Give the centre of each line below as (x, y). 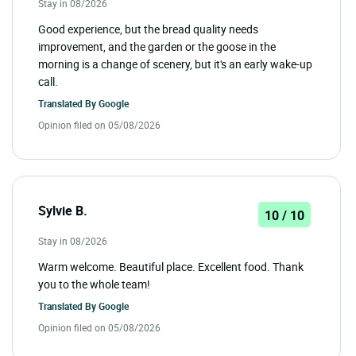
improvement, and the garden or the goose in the (157, 46)
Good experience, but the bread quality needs (148, 29)
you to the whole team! (94, 284)
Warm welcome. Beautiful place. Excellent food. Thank (171, 266)
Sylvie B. (63, 210)
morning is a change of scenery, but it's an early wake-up (175, 64)
